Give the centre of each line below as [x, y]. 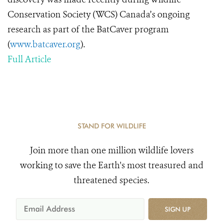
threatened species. [111, 180]
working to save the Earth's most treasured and [111, 165]
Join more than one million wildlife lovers [111, 150]
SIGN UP [178, 209]
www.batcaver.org [45, 44]
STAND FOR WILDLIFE [111, 126]
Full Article [29, 59]
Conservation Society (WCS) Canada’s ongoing [99, 14]
